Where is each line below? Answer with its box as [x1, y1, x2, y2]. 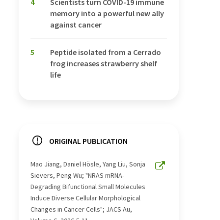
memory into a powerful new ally [50, 8, 164, 19]
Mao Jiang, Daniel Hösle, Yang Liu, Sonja [30, 160, 145, 169]
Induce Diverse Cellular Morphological [30, 193, 140, 203]
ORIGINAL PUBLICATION [49, 136, 128, 146]
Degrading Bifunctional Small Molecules [30, 182, 145, 192]
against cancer [50, 20, 102, 30]
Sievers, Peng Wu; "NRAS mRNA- [30, 171, 124, 180]
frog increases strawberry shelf [50, 58, 157, 69]
